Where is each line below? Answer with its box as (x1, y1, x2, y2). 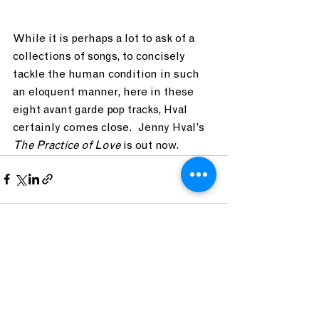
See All (194, 254, 228, 265)
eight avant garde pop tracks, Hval (13, 104, 190, 116)
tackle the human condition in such (13, 68, 202, 80)
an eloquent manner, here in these (13, 86, 197, 98)
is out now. (123, 140, 182, 152)
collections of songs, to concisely (13, 51, 188, 63)
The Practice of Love (13, 140, 123, 152)
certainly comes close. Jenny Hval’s (13, 122, 207, 134)
